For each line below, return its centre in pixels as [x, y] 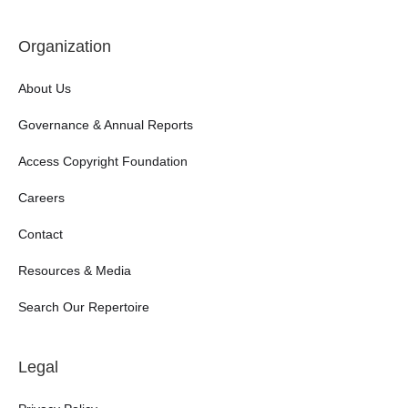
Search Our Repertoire [84, 307]
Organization [65, 47]
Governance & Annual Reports [106, 125]
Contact [41, 235]
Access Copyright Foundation [103, 162]
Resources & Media [75, 271]
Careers [41, 198]
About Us [45, 89]
